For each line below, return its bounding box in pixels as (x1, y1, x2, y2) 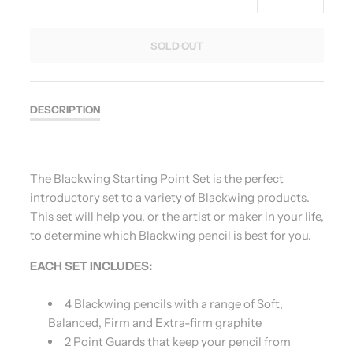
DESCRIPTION (29, 102, 100, 116)
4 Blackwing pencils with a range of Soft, (64, 295, 283, 311)
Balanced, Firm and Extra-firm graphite (47, 314, 262, 330)
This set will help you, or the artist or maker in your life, (29, 209, 324, 225)
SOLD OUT (150, 39, 203, 52)
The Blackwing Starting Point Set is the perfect (29, 171, 284, 187)
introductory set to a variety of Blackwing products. (29, 190, 310, 206)
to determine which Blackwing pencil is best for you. (29, 228, 311, 243)
